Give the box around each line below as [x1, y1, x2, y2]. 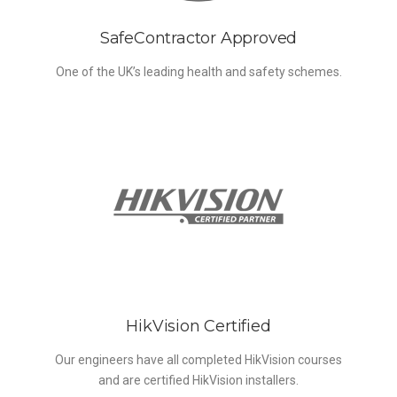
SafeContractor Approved [99, 28, 298, 49]
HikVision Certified [126, 316, 271, 337]
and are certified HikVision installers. [98, 373, 299, 388]
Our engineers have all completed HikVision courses [55, 353, 342, 368]
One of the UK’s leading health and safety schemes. [55, 65, 342, 80]
